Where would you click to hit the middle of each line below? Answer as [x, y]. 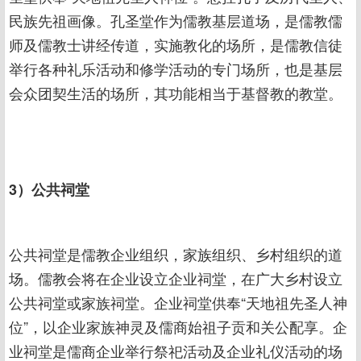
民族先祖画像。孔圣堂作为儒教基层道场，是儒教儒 [176, 20]
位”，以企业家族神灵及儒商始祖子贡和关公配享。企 [178, 326]
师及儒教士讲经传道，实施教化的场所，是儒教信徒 [176, 44]
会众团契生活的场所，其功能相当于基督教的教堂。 [176, 93]
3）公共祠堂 [49, 189]
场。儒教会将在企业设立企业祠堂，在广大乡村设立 [176, 278]
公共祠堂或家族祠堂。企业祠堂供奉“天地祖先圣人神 [178, 302]
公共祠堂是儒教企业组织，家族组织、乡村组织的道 [176, 254]
